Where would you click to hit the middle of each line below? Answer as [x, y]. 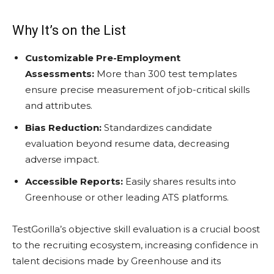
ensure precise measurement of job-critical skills [137, 89]
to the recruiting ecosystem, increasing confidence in [135, 245]
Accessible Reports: [74, 181]
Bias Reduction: [63, 127]
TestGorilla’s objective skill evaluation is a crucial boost [136, 229]
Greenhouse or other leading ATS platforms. [127, 197]
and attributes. [59, 105]
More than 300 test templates [165, 73]
